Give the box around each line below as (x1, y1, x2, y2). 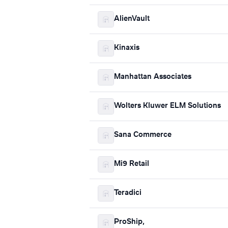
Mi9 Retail (114, 160, 149, 168)
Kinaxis (114, 44, 139, 52)
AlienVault (114, 15, 150, 23)
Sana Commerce (114, 131, 172, 139)
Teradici (114, 189, 141, 197)
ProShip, (114, 218, 145, 226)
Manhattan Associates (114, 73, 191, 81)
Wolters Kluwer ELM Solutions (114, 102, 221, 110)
